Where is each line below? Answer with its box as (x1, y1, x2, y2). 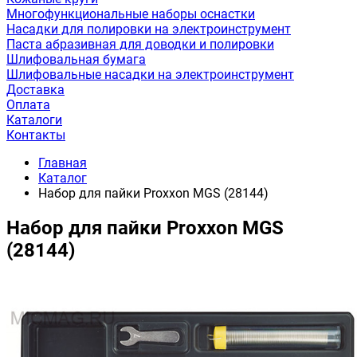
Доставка (6, 82, 65, 97)
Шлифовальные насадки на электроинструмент (6, 67, 294, 82)
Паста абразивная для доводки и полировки (6, 37, 274, 52)
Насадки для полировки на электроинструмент (6, 22, 291, 37)
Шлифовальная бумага (6, 52, 146, 67)
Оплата (6, 97, 50, 112)
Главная (38, 155, 87, 171)
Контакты (6, 127, 65, 143)
